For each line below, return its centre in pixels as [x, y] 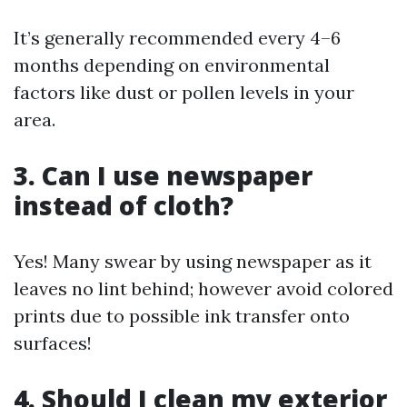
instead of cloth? [124, 205]
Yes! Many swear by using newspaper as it [193, 261]
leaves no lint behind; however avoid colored [203, 288]
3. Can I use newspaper [163, 175]
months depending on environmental [172, 65]
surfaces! [53, 343]
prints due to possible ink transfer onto [182, 316]
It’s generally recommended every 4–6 [177, 38]
